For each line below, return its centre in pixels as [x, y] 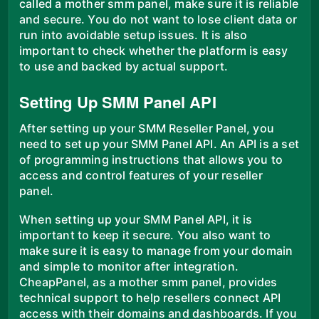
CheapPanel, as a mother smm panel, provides [148, 282]
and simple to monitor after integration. [129, 266]
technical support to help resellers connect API [150, 297]
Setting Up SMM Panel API [118, 101]
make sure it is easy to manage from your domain [156, 250]
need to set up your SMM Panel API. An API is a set [159, 143]
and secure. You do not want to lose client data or [158, 19]
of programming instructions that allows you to [151, 159]
